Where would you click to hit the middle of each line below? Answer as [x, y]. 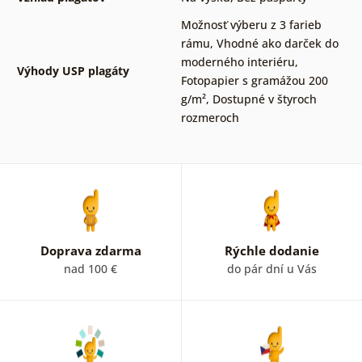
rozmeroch [210, 117]
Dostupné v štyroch [264, 99]
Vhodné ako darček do [277, 43]
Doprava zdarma [90, 250]
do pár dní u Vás [272, 268]
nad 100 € [90, 268]
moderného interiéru [238, 61]
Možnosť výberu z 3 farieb [251, 24]
